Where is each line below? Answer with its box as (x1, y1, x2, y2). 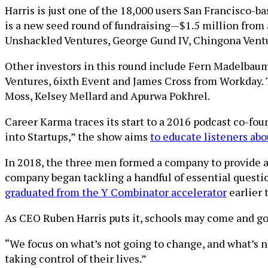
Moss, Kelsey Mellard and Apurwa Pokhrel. (5, 89, 210, 103)
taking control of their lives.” (5, 251, 147, 266)
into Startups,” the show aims (5, 129, 150, 144)
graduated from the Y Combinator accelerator (5, 185, 227, 199)
